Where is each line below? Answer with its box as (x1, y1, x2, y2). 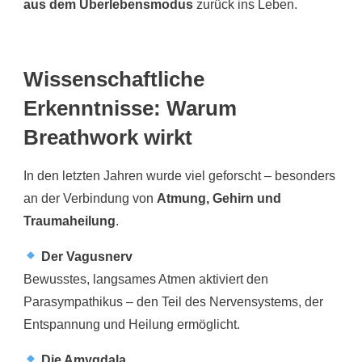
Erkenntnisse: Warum (23, 95, 237, 120)
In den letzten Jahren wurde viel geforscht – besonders (23, 168, 335, 183)
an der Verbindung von (23, 191, 157, 205)
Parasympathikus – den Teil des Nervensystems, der (23, 294, 323, 309)
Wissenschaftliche (23, 66, 204, 91)
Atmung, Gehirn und (157, 191, 281, 205)
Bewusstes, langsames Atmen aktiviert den (23, 271, 268, 286)
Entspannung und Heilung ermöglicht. (23, 317, 240, 331)
